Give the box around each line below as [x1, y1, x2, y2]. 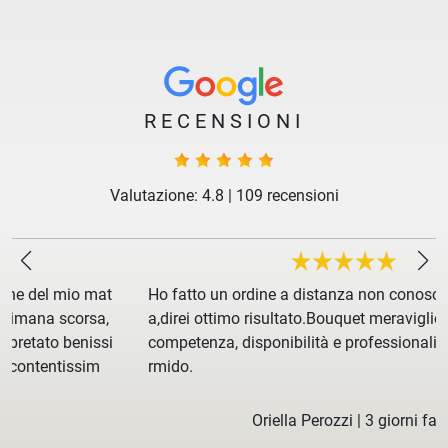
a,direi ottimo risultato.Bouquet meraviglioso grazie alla [28, 308, 417, 328]
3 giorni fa [244, 410, 317, 430]
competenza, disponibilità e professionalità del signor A [28, 332, 418, 352]
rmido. [28, 356, 73, 376]
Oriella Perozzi [131, 410, 233, 430]
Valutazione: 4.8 [109, 185, 224, 205]
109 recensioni [235, 185, 339, 205]
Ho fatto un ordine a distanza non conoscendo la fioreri [28, 284, 416, 304]
